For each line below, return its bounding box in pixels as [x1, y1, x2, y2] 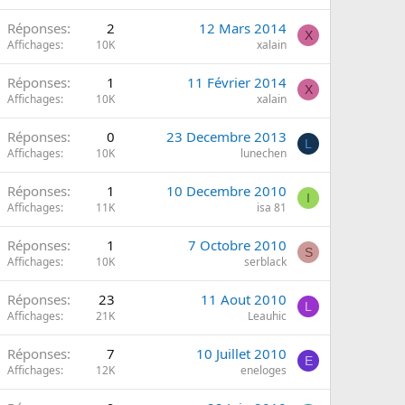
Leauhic [248, 308, 287, 324]
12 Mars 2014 [199, 19, 287, 37]
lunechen [240, 146, 287, 161]
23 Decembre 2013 [166, 127, 287, 146]
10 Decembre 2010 [166, 182, 287, 200]
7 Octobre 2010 [188, 236, 287, 254]
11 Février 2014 [187, 73, 287, 91]
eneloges [240, 363, 287, 378]
